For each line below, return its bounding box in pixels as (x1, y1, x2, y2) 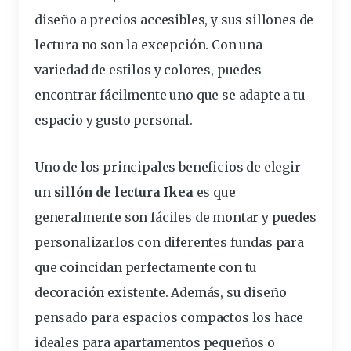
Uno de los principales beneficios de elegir (34, 159, 301, 175)
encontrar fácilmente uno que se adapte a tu (34, 87, 306, 103)
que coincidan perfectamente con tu (34, 259, 258, 276)
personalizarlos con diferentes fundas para (34, 234, 304, 251)
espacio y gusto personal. (34, 112, 193, 128)
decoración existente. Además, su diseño (34, 284, 287, 301)
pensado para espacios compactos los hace (34, 309, 304, 326)
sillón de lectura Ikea (53, 184, 194, 201)
